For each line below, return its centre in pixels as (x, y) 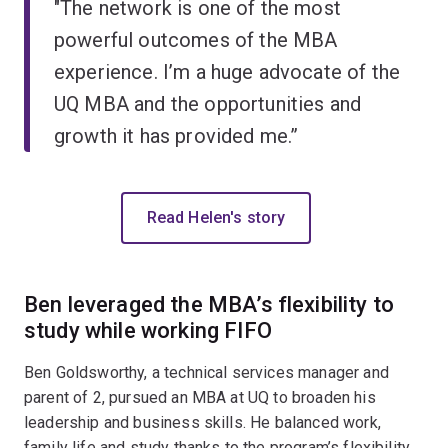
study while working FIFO (148, 330)
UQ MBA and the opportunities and (208, 103)
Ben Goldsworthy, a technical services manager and (206, 372)
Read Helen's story (216, 217)
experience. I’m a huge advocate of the (227, 71)
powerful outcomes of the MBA (196, 39)
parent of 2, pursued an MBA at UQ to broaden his (200, 397)
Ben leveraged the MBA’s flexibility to (209, 304)
